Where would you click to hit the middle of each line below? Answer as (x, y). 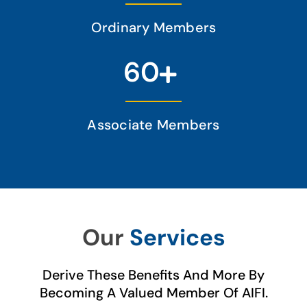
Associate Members (153, 124)
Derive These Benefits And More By (153, 274)
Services (177, 237)
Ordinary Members (153, 27)
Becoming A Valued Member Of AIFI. (153, 292)
